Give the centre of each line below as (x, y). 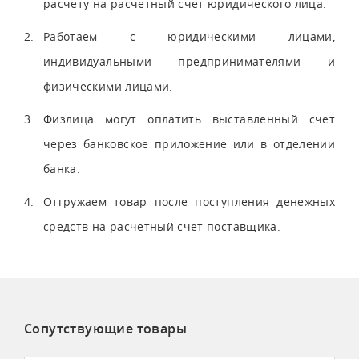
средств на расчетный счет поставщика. (162, 226)
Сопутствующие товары (105, 328)
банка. (62, 168)
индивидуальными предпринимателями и (189, 61)
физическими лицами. (108, 86)
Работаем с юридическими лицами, (189, 36)
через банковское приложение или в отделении (189, 143)
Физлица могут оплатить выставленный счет (189, 119)
